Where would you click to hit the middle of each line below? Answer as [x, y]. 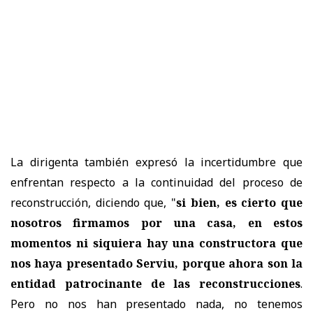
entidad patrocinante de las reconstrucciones [155, 283]
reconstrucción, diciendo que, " [94, 202]
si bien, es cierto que [240, 202]
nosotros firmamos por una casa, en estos [156, 223]
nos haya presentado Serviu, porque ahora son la [156, 263]
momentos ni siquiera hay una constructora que [156, 243]
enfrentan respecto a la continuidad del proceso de [156, 182]
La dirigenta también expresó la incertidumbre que [156, 162]
